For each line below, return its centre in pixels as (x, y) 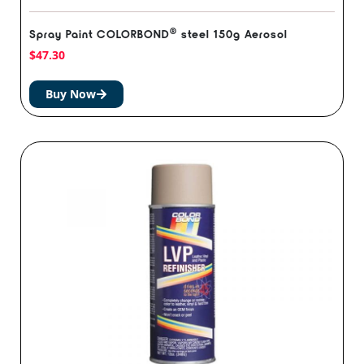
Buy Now (71, 94)
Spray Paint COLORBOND (100, 34)
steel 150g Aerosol (232, 34)
